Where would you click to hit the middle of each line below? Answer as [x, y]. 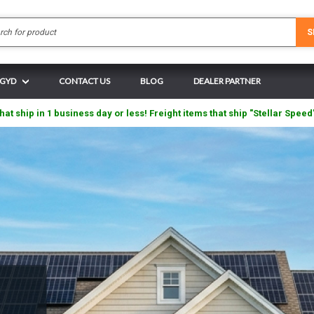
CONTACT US [84, 81]
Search [171, 23]
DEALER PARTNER [227, 81]
